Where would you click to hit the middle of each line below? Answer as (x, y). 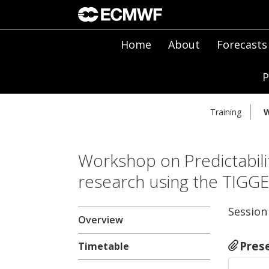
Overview (101, 220)
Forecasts (242, 44)
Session (247, 212)
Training (226, 112)
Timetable (104, 246)
